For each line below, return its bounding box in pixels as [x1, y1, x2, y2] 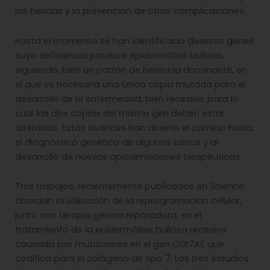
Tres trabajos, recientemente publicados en [15, 180, 210, 193]
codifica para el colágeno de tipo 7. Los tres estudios [15, 253, 249, 265]
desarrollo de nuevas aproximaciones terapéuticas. [15, 150, 242, 163]
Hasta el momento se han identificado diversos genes [15, 34, 254, 47]
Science [210, 180, 244, 193]
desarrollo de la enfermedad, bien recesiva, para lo [15, 92, 239, 105]
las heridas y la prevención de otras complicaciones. [15, 5, 246, 17]
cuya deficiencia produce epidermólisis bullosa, [15, 49, 224, 61]
